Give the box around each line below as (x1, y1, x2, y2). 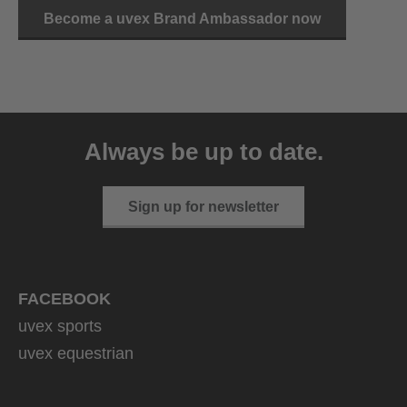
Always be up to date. (84, 138, 323, 166)
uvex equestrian (18, 344, 134, 363)
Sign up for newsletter (128, 199, 279, 215)
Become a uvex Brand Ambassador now (44, 11, 321, 27)
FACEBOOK (18, 290, 111, 309)
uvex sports (18, 317, 102, 336)
